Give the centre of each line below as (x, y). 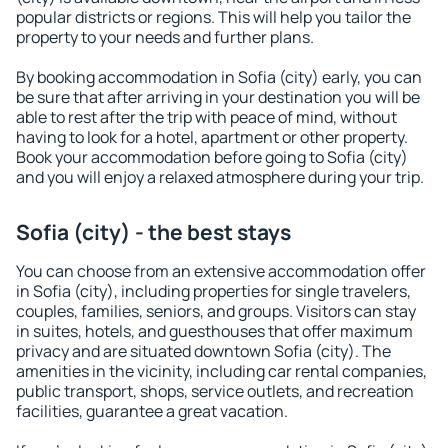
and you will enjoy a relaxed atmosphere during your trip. (220, 177)
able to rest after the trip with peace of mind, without (206, 117)
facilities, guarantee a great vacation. (152, 411)
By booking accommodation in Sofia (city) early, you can (219, 77)
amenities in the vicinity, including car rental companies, (221, 371)
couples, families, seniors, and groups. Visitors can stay (216, 311)
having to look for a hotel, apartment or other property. (212, 137)
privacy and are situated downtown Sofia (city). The (203, 351)
